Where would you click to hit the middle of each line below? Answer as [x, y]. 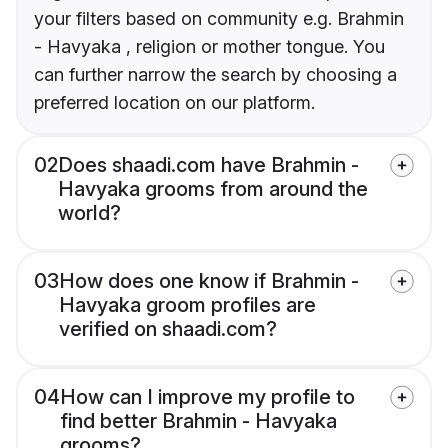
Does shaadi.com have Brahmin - [208, 165]
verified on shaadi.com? [168, 329]
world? [89, 213]
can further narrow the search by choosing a [215, 75]
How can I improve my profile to [207, 397]
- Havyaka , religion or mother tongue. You [209, 47]
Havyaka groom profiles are [187, 305]
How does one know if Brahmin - [209, 281]
